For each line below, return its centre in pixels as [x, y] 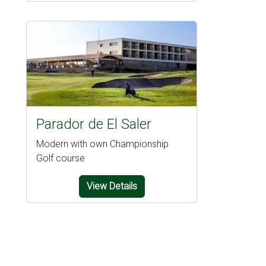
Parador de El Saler [94, 124]
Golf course [61, 159]
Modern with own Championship [102, 144]
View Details [112, 186]
